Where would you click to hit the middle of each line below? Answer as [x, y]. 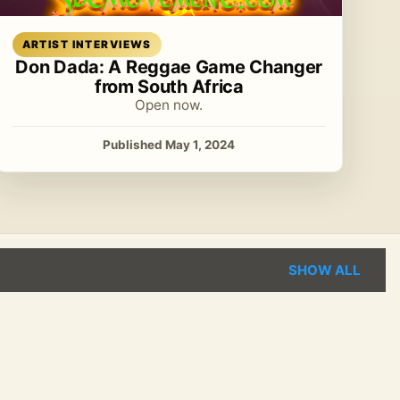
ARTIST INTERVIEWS [87, 45]
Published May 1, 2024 [169, 145]
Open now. [169, 105]
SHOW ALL [325, 271]
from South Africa [169, 87]
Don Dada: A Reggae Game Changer [169, 67]
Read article [212, 36]
